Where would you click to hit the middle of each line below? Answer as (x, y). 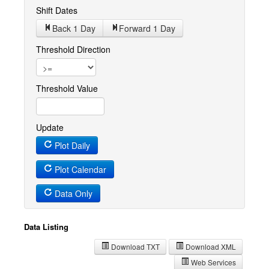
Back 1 (66, 28)
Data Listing (46, 227)
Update (50, 127)
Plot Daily (71, 145)
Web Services (213, 262)
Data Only (72, 193)
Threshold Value (67, 88)
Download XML (210, 246)
